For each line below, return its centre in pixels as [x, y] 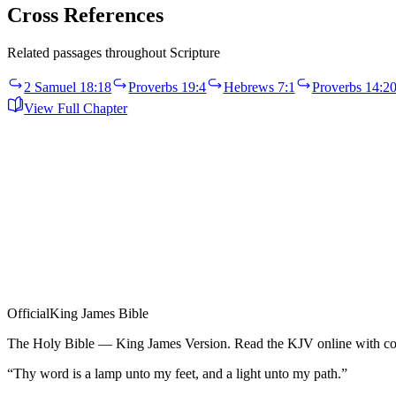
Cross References [85, 15]
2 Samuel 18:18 [68, 88]
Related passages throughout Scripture [114, 53]
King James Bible [99, 313]
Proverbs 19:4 [168, 88]
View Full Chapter [76, 108]
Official [28, 313]
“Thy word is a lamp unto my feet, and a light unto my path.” [177, 373]
